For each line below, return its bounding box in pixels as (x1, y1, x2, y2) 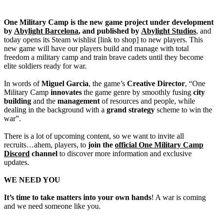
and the (33, 96, 57, 105)
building (4, 96, 33, 105)
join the (88, 140, 115, 149)
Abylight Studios (141, 26, 196, 35)
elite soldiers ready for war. (4, 61, 87, 70)
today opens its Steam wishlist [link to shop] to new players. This (4, 35, 203, 44)
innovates (51, 88, 82, 96)
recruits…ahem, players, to (4, 140, 88, 149)
